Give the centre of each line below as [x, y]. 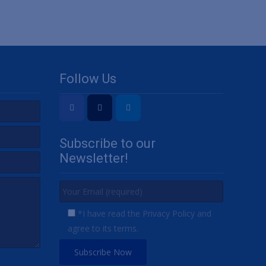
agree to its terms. [103, 228]
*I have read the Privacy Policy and [145, 213]
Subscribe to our [107, 143]
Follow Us [88, 79]
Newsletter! [94, 158]
